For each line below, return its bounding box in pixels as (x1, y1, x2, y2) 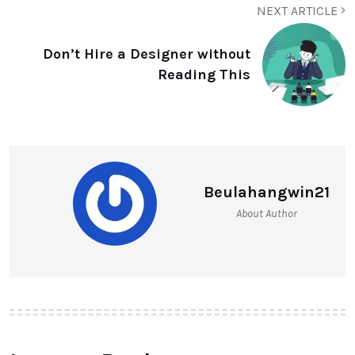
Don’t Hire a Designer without (43, 45, 250, 63)
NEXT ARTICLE (257, 2, 341, 18)
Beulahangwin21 (204, 182, 330, 201)
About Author (236, 206, 297, 220)
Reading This (158, 66, 250, 83)
